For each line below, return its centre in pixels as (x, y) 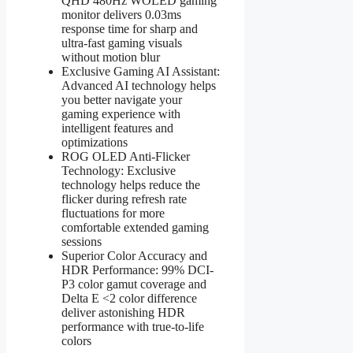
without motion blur (111, 57)
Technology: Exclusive (119, 170)
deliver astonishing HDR (123, 312)
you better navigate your (122, 99)
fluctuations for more (113, 213)
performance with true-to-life (133, 326)
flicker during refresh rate (124, 199)
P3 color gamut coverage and (134, 284)
